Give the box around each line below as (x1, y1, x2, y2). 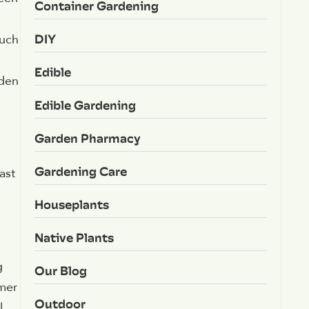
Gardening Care (34, 161, 127, 181)
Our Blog (34, 260, 87, 281)
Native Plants (34, 227, 114, 248)
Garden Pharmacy (34, 128, 141, 148)
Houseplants (34, 194, 109, 215)
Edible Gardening (34, 94, 136, 115)
